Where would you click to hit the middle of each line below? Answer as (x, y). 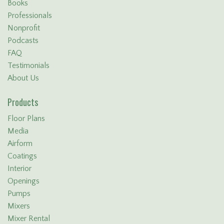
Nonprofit (24, 28)
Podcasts (23, 40)
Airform (20, 144)
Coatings (22, 156)
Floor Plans (26, 119)
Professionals (30, 15)
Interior (19, 169)
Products (23, 102)
